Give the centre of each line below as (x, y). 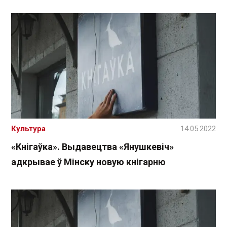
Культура (28, 129)
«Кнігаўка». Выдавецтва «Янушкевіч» (92, 147)
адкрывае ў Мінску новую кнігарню (88, 162)
